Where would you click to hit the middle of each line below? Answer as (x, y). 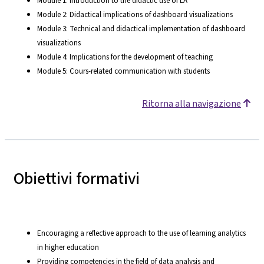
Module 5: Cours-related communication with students (123, 71)
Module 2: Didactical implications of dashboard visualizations (135, 14)
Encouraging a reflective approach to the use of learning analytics (141, 233)
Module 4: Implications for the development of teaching (125, 57)
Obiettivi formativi (77, 178)
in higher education (68, 247)
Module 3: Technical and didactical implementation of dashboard (141, 28)
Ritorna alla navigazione (192, 103)
